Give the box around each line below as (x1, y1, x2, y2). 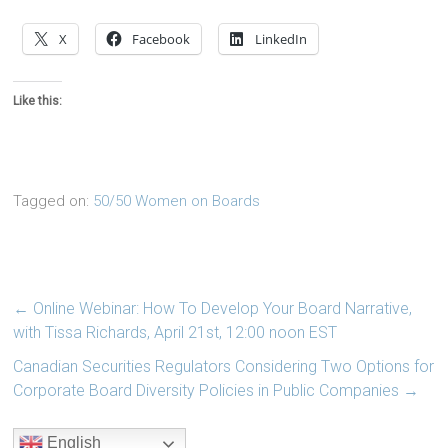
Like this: (13, 94, 63, 108)
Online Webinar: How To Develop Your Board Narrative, (29, 299, 413, 318)
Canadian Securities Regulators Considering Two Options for (13, 357, 435, 376)
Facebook (132, 30, 191, 48)
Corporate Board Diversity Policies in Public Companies (13, 381, 404, 400)
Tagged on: (13, 192, 94, 210)
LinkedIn (255, 30, 308, 48)
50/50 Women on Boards (93, 192, 261, 210)
